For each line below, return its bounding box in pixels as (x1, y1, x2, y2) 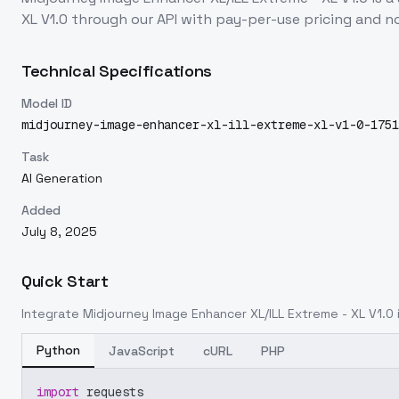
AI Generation (21, 170, 102, 186)
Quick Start (21, 271, 109, 291)
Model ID (21, 95, 72, 111)
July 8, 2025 (21, 224, 97, 240)
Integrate (21, 305, 83, 322)
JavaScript (109, 343, 175, 359)
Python (37, 342, 80, 358)
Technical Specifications (21, 61, 213, 81)
